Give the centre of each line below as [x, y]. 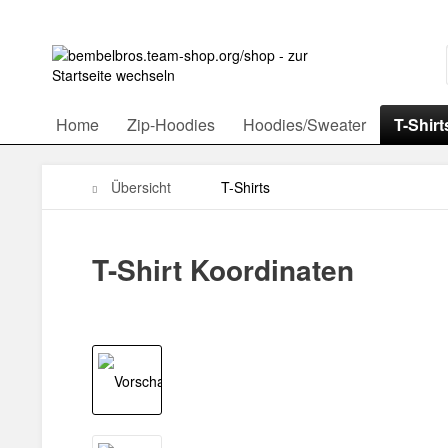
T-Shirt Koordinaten [223, 269]
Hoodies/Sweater [304, 124]
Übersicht [141, 187]
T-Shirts [245, 187]
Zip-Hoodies [171, 124]
